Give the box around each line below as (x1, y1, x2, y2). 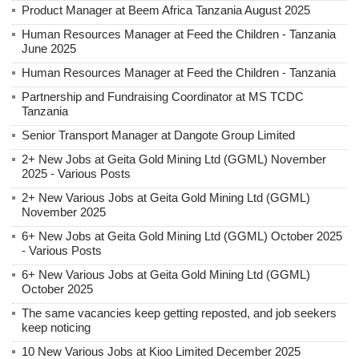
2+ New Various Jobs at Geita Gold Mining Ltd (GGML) (22, 190, 310, 204)
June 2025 (22, 41, 76, 55)
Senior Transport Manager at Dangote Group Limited (22, 127, 295, 142)
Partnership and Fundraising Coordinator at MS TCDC (22, 89, 304, 103)
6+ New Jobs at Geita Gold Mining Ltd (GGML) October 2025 (22, 228, 342, 243)
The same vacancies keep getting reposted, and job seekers (22, 305, 337, 320)
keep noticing (22, 320, 91, 334)
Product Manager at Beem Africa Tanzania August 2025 (22, 2, 310, 17)
